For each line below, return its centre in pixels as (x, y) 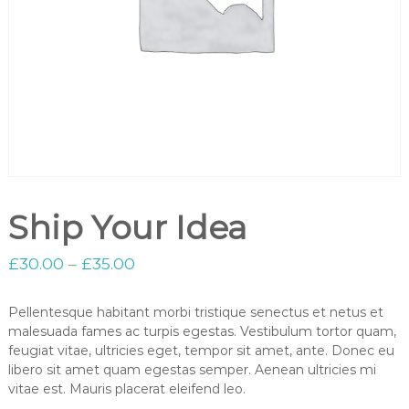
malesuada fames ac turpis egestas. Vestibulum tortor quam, (202, 332)
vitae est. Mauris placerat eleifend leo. (126, 389)
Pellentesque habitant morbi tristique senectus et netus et (195, 313)
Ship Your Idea (127, 228)
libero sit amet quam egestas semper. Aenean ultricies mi (192, 370)
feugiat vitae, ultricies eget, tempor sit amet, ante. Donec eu (201, 351)
